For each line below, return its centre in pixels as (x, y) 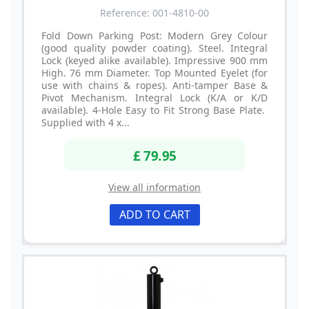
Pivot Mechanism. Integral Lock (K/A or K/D (154, 98)
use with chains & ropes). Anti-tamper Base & (154, 86)
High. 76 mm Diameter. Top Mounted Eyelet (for (154, 73)
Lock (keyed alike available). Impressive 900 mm (154, 61)
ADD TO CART (154, 214)
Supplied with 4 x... (86, 123)
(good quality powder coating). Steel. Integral (154, 48)
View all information (154, 187)
